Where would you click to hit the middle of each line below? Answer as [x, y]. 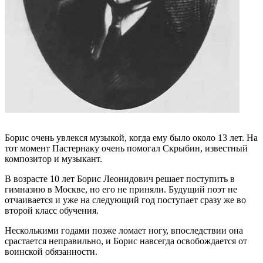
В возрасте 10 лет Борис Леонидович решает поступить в [120, 179]
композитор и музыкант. [53, 159]
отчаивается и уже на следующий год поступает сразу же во [125, 200]
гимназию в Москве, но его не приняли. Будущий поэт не [121, 190]
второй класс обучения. [52, 211]
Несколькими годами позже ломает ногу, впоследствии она [124, 231]
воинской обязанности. [51, 252]
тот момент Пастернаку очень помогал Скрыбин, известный [126, 149]
